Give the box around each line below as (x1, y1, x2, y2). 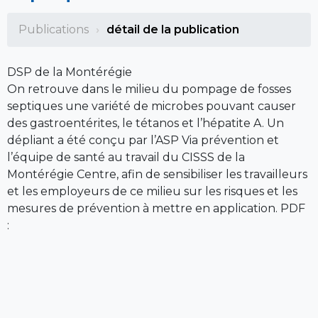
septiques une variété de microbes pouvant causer (7, 99, 296, 113)
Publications (18, 22, 89, 36)
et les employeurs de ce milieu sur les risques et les (7, 184, 297, 198)
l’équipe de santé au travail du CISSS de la (7, 150, 245, 164)
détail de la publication (106, 22, 239, 36)
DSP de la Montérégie (7, 65, 132, 79)
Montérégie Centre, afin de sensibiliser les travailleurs (7, 167, 307, 181)
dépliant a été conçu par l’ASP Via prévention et (7, 133, 279, 147)
